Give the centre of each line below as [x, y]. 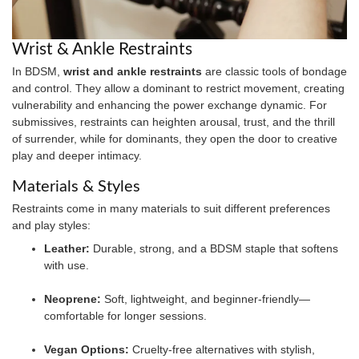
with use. [67, 266]
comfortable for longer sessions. [125, 316]
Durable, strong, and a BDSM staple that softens [214, 249]
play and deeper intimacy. [77, 155]
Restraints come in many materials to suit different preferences [171, 208]
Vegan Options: [87, 350]
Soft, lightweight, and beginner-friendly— [206, 299]
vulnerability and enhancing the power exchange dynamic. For [169, 105]
